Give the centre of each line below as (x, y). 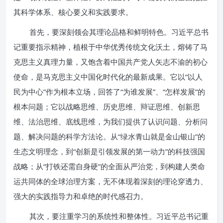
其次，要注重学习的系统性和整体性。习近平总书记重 (119, 216)
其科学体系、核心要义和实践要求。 (73, 12)
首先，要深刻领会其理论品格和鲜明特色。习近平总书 (119, 32)
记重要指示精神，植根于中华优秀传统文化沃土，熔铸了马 (111, 47)
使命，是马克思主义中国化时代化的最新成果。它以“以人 (108, 77)
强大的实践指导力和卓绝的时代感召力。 (81, 196)
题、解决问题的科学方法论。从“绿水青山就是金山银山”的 (109, 136)
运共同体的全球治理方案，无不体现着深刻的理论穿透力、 (111, 181)
